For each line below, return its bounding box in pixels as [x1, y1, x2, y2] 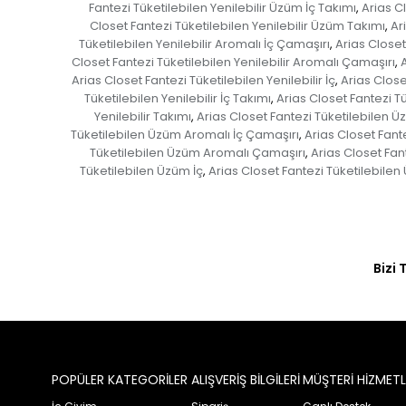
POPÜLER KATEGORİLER [52, 370, 188, 389]
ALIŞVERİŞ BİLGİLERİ [190, 370, 300, 389]
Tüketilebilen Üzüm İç [79, 161, 203, 179]
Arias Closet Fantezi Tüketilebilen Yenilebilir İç [71, 71, 335, 89]
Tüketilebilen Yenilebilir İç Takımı [83, 89, 271, 107]
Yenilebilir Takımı [94, 107, 191, 125]
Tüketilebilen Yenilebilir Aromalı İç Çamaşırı [79, 34, 330, 53]
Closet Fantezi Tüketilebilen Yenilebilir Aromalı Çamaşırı [72, 53, 395, 71]
